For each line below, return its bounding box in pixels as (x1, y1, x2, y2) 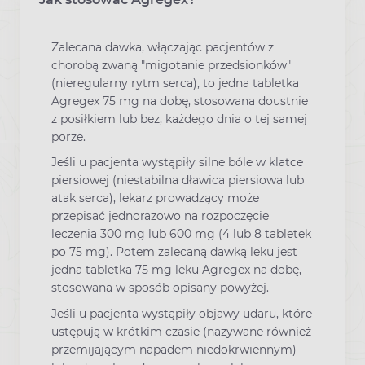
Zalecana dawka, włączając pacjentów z (51, 40, 274, 55)
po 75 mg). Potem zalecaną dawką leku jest (51, 244, 297, 260)
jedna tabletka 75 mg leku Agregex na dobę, (51, 262, 301, 278)
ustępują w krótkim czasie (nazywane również (51, 323, 311, 339)
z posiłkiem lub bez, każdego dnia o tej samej (51, 112, 307, 127)
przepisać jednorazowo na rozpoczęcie (51, 209, 269, 224)
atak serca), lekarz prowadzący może (51, 191, 259, 206)
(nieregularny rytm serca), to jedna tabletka (51, 76, 299, 91)
